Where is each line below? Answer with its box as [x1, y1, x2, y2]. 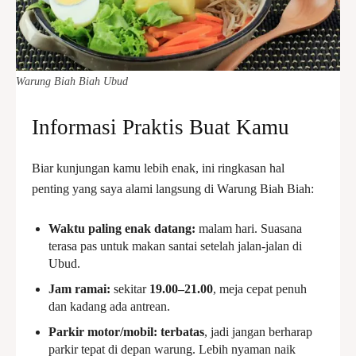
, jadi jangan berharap [204, 325, 312, 339]
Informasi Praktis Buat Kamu [32, 115, 289, 139]
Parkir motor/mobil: [48, 325, 157, 339]
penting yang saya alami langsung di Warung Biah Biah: [32, 182, 314, 195]
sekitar [110, 282, 149, 296]
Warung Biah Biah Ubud [16, 75, 128, 87]
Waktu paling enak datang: [48, 222, 195, 235]
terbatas [161, 325, 204, 339]
